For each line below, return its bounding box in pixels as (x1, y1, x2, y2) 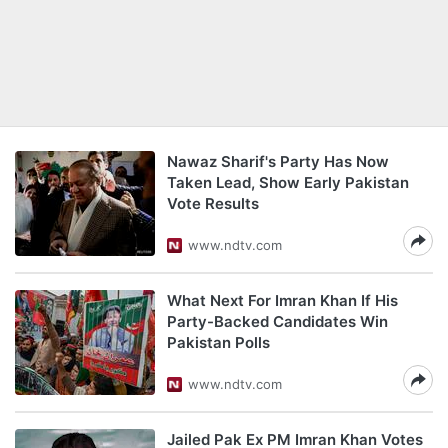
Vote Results (167, 194, 259, 213)
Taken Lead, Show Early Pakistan (167, 173, 409, 192)
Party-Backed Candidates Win (167, 312, 388, 331)
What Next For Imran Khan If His (167, 291, 398, 310)
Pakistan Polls (167, 333, 270, 352)
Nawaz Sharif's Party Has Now (167, 152, 389, 171)
